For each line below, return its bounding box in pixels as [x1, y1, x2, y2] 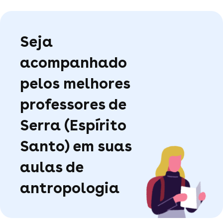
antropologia [20, 178, 119, 197]
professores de [20, 95, 126, 113]
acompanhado [20, 53, 126, 71]
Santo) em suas [20, 136, 132, 155]
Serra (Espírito [20, 115, 126, 134]
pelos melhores [20, 74, 130, 92]
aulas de [20, 157, 83, 176]
